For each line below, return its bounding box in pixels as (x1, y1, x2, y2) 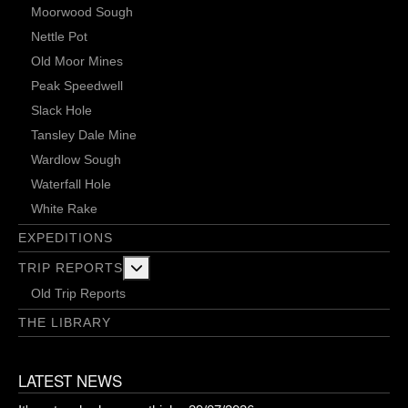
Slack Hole (31, 103, 92, 118)
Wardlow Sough (31, 152, 121, 168)
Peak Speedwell (31, 78, 123, 94)
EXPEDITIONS (18, 230, 113, 246)
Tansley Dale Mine (31, 127, 137, 143)
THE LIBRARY (18, 315, 111, 331)
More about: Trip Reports (142, 260, 287, 275)
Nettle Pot (31, 29, 87, 45)
